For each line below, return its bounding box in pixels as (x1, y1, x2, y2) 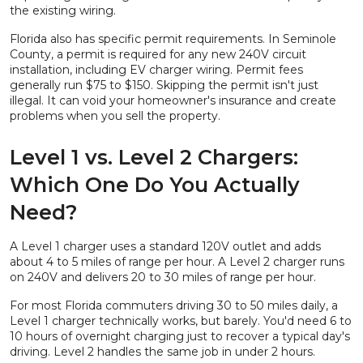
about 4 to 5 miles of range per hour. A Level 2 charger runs (10, 254, 344, 269)
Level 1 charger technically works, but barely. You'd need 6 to (10, 314, 352, 328)
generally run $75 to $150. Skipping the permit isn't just (10, 78, 318, 92)
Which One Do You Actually (10, 173, 300, 197)
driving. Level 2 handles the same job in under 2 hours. (10, 344, 315, 359)
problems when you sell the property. (10, 109, 220, 123)
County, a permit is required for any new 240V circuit (10, 47, 306, 62)
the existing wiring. (10, 3, 116, 18)
